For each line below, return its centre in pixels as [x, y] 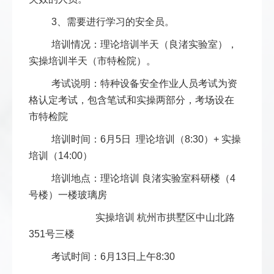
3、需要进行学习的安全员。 [113, 22]
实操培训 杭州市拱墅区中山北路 [143, 218]
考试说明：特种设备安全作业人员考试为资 [144, 84]
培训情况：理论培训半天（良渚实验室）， [144, 45]
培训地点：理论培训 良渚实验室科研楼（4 [143, 179]
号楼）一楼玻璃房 [68, 195]
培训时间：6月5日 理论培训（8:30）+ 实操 [146, 139]
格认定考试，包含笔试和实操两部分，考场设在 [131, 100]
